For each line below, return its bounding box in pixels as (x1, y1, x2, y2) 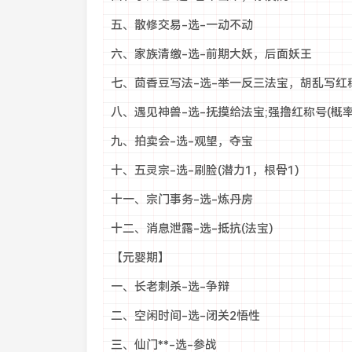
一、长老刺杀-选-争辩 (110, 280, 229, 294)
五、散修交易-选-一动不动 (110, 18, 253, 32)
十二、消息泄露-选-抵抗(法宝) (110, 222, 273, 236)
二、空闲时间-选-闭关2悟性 (110, 309, 260, 323)
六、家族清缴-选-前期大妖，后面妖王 (110, 47, 312, 61)
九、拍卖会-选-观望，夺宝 (110, 134, 253, 148)
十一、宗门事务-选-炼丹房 (110, 192, 253, 207)
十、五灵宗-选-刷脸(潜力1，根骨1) (110, 163, 299, 178)
